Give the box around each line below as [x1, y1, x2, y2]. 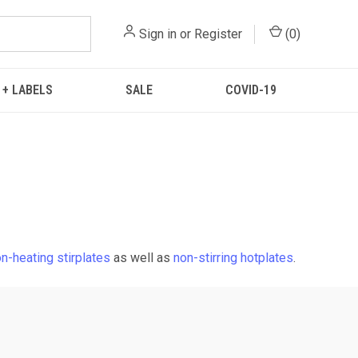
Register [194, 26, 242, 42]
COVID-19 [225, 82, 276, 97]
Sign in [139, 26, 177, 42]
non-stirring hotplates [173, 250, 293, 265]
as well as [110, 250, 173, 265]
